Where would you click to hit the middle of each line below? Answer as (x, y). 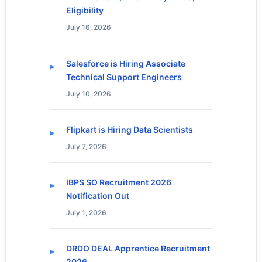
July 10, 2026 (88, 94)
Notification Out (97, 196)
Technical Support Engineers (124, 77)
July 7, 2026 (86, 146)
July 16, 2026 (88, 27)
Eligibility (85, 11)
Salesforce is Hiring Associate (125, 63)
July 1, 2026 (86, 213)
